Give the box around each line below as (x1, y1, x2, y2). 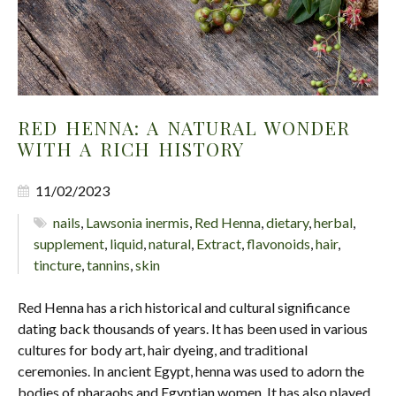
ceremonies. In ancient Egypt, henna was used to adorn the (18, 362, 364, 379)
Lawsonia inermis (86, 213, 190, 231)
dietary (266, 213, 309, 231)
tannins (87, 255, 130, 273)
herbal (314, 213, 354, 231)
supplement (34, 234, 104, 252)
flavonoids (247, 234, 310, 252)
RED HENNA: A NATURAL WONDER (18, 114, 350, 140)
